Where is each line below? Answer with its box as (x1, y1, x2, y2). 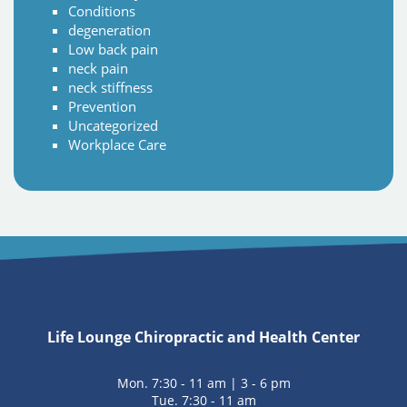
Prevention (68, 97, 136, 116)
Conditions (68, 2, 135, 21)
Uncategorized (68, 116, 158, 135)
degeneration (68, 21, 151, 40)
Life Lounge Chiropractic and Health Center (47, 327, 360, 348)
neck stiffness (68, 78, 153, 97)
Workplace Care (68, 135, 166, 154)
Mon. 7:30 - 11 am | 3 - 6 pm (116, 374, 291, 392)
